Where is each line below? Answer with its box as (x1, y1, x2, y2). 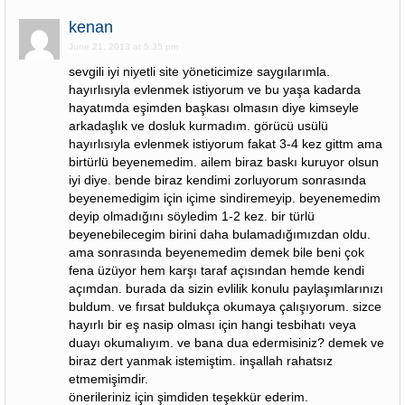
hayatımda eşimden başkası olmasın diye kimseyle (69, 100, 359, 115)
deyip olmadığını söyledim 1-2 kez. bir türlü (69, 209, 315, 223)
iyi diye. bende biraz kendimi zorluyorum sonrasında (69, 173, 366, 187)
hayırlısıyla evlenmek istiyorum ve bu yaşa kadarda (69, 82, 361, 97)
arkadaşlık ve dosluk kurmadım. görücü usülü (69, 118, 328, 133)
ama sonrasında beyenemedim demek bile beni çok (69, 245, 364, 259)
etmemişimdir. (69, 372, 148, 386)
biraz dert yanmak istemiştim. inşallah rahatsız (69, 353, 333, 368)
